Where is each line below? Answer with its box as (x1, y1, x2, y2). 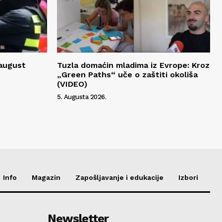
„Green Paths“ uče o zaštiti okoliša (57, 69, 198, 79)
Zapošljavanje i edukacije (75, 173, 164, 181)
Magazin (32, 173, 60, 181)
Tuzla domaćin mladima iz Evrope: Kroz (57, 60, 210, 70)
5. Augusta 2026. (57, 93, 106, 101)
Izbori (178, 173, 198, 181)
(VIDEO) (57, 79, 87, 89)
